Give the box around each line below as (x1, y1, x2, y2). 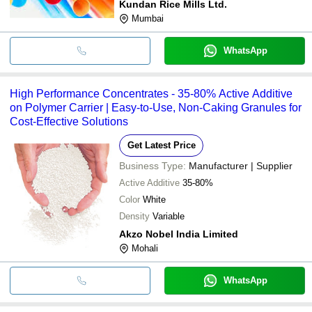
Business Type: (119, 159, 186, 171)
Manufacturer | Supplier (189, 159, 292, 171)
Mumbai (132, 13, 164, 24)
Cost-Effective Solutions (10, 115, 128, 127)
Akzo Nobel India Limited (119, 228, 238, 240)
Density (119, 210, 150, 221)
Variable (153, 210, 185, 221)
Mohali (132, 242, 158, 253)
